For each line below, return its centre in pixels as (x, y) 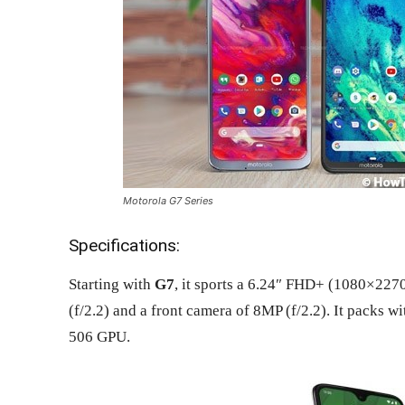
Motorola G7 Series (169, 200)
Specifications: (124, 245)
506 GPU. (99, 336)
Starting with (112, 284)
